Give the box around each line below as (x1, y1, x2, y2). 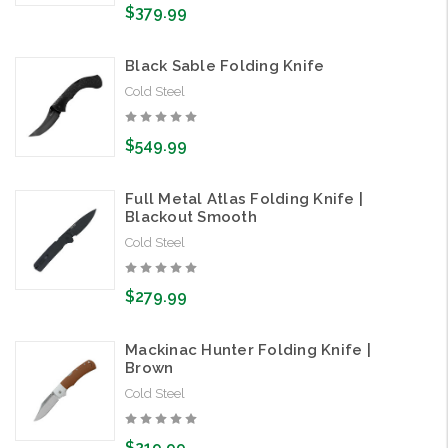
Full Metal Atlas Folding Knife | (125, 190, 363, 209)
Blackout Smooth (125, 208, 257, 227)
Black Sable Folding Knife (125, 57, 325, 76)
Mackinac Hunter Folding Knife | (125, 341, 371, 360)
